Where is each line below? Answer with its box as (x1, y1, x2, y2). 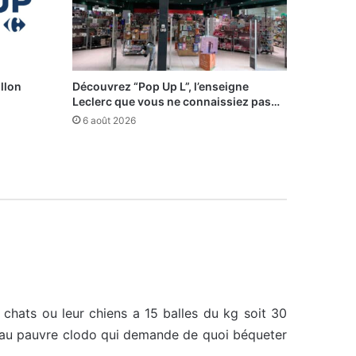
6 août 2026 (83, 114, 136, 127)
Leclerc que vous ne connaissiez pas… (72, 95, 280, 109)
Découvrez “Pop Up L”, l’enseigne (72, 79, 249, 94)
